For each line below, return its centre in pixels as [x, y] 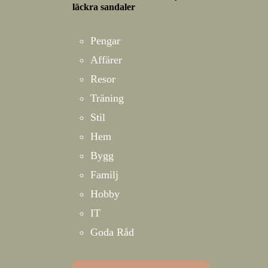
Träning [107, 98]
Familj [104, 175]
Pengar [105, 41]
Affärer [106, 60]
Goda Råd [112, 232]
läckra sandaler [104, 7]
